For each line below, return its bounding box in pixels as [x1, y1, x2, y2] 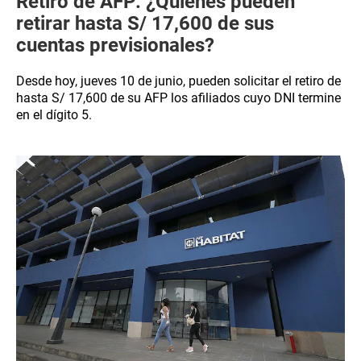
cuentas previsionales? [16, 34, 214, 56]
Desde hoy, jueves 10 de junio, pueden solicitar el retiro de [16, 73, 341, 89]
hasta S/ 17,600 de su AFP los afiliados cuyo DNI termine [16, 90, 341, 106]
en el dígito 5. [16, 107, 92, 122]
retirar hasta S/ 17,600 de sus [16, 12, 274, 35]
